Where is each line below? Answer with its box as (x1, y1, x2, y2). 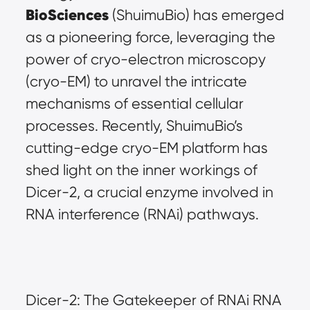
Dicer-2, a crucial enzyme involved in (25, 183, 273, 201)
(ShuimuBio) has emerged (108, 6, 284, 24)
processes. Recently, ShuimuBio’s (25, 117, 243, 134)
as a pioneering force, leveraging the (25, 28, 275, 46)
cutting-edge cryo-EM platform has (25, 139, 268, 156)
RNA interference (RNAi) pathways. (25, 206, 259, 223)
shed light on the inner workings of (25, 161, 257, 179)
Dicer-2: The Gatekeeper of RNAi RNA (25, 291, 282, 309)
